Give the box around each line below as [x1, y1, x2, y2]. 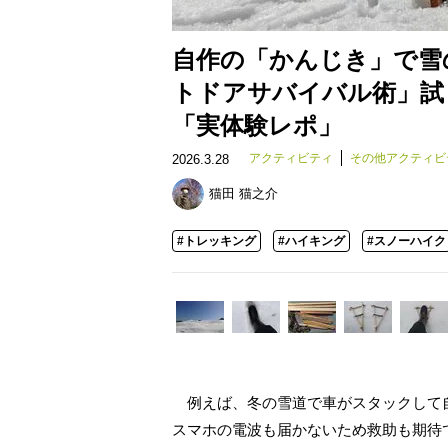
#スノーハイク [367, 234, 446, 248]
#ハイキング [278, 234, 345, 248]
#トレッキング [177, 234, 256, 248]
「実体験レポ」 [172, 112, 342, 139]
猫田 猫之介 [209, 186, 278, 201]
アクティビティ [249, 151, 333, 165]
